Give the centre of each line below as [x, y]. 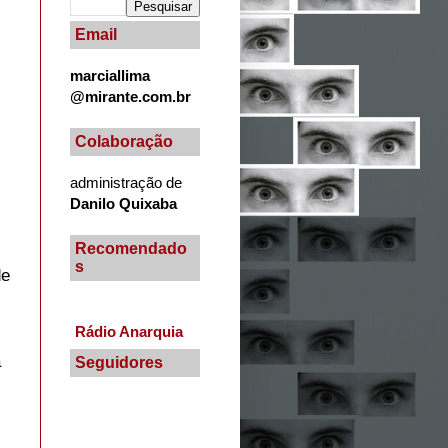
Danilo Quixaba [123, 203]
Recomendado [131, 248]
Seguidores [119, 362]
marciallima [110, 75]
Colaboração [124, 141]
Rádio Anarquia [129, 332]
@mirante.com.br [130, 96]
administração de [126, 182]
